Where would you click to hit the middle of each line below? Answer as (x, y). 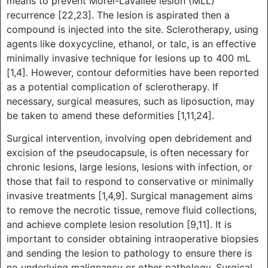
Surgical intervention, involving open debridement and (129, 138)
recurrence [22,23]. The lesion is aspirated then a (118, 15)
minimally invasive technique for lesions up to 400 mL (129, 58)
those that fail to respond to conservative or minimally (130, 182)
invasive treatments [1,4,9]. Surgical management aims (130, 196)
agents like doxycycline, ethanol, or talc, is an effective (131, 44)
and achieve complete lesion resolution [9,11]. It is (119, 225)
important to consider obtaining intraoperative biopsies (133, 239)
